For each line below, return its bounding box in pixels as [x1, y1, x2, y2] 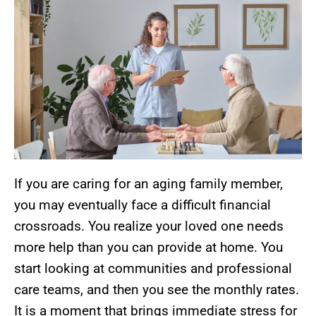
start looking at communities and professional [14, 260, 292, 276]
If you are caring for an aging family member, [14, 175, 283, 192]
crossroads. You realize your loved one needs [14, 217, 284, 234]
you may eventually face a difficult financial [14, 196, 271, 213]
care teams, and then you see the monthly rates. [14, 281, 299, 298]
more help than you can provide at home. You [14, 238, 283, 255]
